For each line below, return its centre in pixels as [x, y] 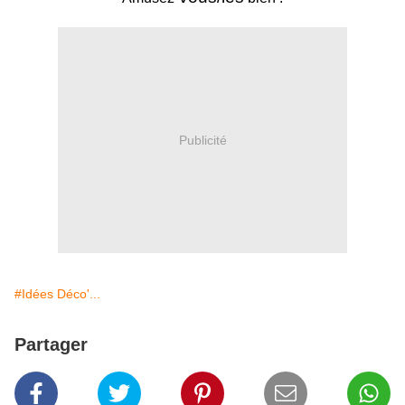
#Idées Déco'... [57, 294]
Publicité [202, 140]
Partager [51, 345]
